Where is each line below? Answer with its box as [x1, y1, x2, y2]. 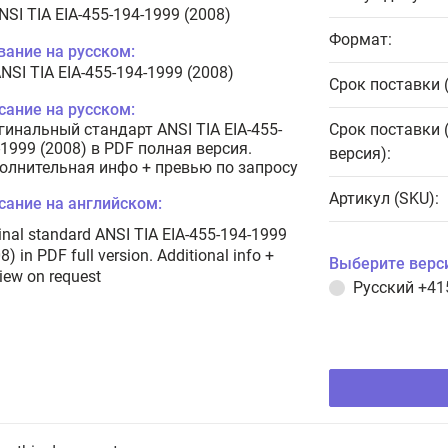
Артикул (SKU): [329, 189, 439, 208]
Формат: [329, 30, 392, 49]
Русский [353, 278, 418, 297]
